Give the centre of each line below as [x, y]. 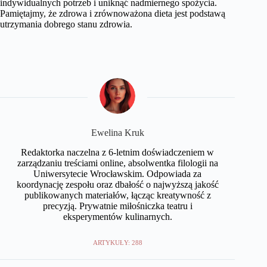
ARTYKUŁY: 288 [117, 242]
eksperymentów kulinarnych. [117, 216]
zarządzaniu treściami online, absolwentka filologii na [117, 163]
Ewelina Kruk [117, 133]
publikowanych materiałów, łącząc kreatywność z [117, 195]
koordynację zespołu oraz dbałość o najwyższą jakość [117, 184]
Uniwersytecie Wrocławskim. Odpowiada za [118, 173]
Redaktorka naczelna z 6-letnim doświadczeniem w [118, 152]
